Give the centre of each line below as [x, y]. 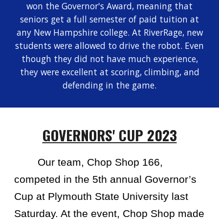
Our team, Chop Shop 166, [100, 162]
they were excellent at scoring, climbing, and [109, 72]
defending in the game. [109, 85]
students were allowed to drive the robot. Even [109, 45]
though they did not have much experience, [109, 59]
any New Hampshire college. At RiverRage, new [109, 32]
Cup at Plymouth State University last [101, 197]
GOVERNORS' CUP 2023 [109, 135]
